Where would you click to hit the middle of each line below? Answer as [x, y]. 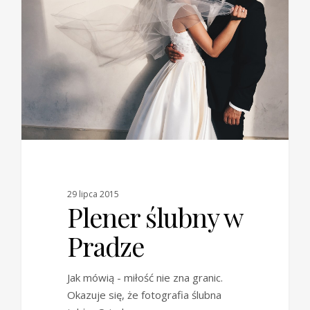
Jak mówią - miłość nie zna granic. [145, 278]
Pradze [105, 246]
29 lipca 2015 [93, 194]
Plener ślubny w [154, 217]
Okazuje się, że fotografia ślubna [144, 295]
